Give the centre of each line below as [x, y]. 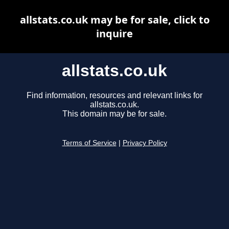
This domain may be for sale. [114, 114]
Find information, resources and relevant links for [114, 96]
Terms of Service [89, 143]
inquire [114, 33]
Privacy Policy [145, 143]
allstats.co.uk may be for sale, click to [114, 20]
